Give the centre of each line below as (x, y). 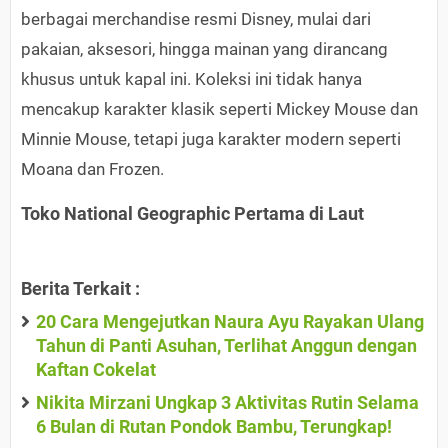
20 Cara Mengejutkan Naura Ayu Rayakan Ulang (230, 322)
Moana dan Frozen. (92, 169)
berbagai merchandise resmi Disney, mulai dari (196, 19)
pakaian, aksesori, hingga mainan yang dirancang (204, 49)
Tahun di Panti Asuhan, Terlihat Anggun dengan (226, 346)
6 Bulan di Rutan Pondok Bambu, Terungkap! (214, 427)
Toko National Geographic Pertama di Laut (192, 214)
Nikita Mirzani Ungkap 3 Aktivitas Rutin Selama (227, 403)
